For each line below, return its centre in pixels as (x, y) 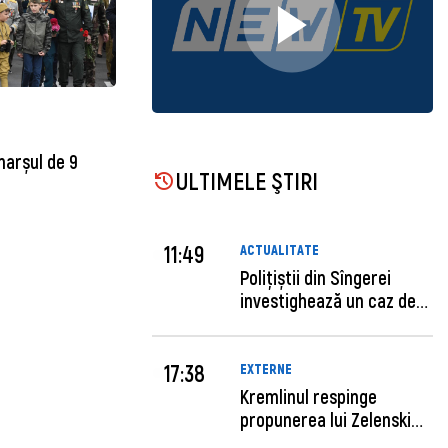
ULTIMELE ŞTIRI (246, 180)
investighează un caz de (328, 301)
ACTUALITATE (280, 250)
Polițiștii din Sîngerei (316, 278)
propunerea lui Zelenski (326, 419)
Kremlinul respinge (309, 396)
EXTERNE (266, 368)
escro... (267, 324)
